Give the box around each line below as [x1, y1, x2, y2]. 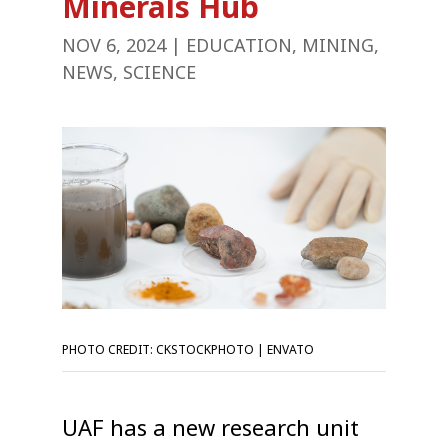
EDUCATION [186, 33, 293, 59]
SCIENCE [123, 60, 197, 86]
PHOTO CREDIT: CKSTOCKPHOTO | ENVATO [62, 341, 315, 360]
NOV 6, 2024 [62, 33, 167, 59]
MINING [302, 33, 375, 59]
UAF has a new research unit [62, 413, 360, 446]
